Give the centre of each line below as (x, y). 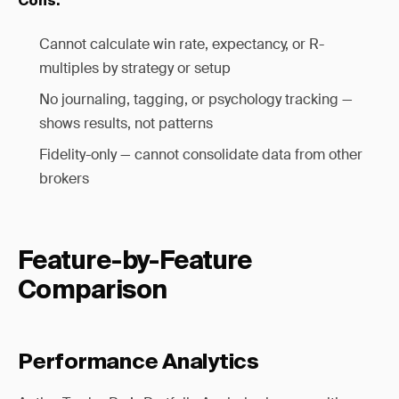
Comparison (93, 291)
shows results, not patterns (126, 123)
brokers (64, 179)
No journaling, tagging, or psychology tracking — (196, 99)
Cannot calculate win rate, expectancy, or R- (182, 44)
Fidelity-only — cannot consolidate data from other (201, 155)
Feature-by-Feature (135, 262)
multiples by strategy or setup (135, 68)
